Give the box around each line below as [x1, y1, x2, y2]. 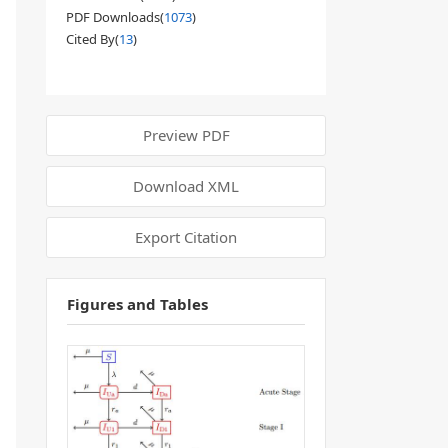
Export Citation [135, 227, 237, 247]
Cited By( [66, 30, 119, 48]
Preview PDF [142, 125, 230, 145]
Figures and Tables [67, 294, 208, 314]
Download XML [133, 176, 239, 196]
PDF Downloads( [66, 8, 164, 26]
